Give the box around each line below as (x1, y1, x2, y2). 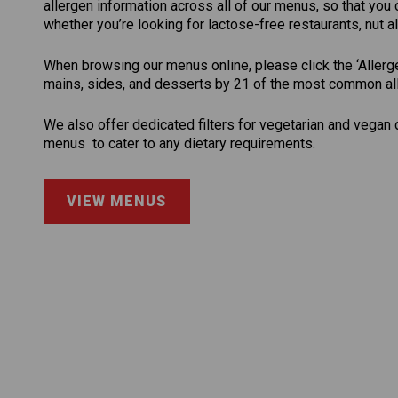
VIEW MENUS (67, 193, 167, 210)
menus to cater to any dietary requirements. (44, 135, 315, 152)
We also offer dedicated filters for (44, 116, 259, 133)
